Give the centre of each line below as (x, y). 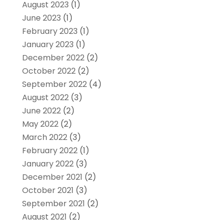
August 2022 (45, 97)
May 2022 (40, 124)
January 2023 (48, 44)
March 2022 (44, 137)
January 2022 (48, 164)
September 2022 (54, 84)
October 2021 (48, 190)
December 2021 (52, 177)
